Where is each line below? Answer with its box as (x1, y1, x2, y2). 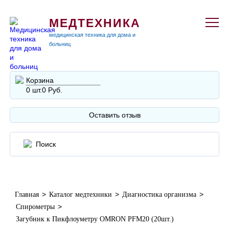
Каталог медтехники (49, 191, 112, 198)
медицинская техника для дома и (49, 32, 136, 38)
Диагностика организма (122, 191, 197, 198)
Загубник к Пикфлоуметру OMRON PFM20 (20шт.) (16, 215, 174, 223)
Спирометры (16, 203, 55, 211)
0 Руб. (42, 86, 63, 94)
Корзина (26, 76, 54, 84)
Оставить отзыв (88, 111, 141, 119)
